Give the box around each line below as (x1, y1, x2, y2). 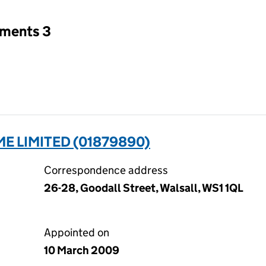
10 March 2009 (44, 243, 119, 257)
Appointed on (44, 226, 109, 239)
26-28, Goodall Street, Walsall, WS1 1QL (44, 181, 243, 195)
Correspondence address (44, 163, 168, 177)
